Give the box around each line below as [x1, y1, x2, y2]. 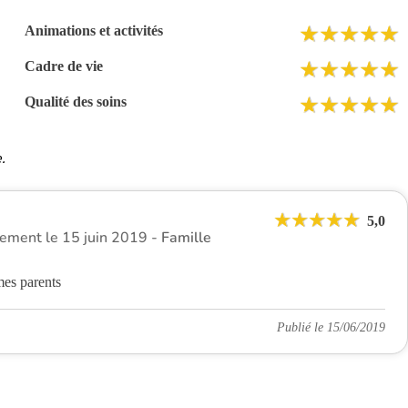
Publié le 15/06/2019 [277, 321, 385, 334]
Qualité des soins [24, 94, 127, 109]
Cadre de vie [24, 58, 103, 74]
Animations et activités [24, 23, 163, 38]
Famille [161, 227, 212, 248]
